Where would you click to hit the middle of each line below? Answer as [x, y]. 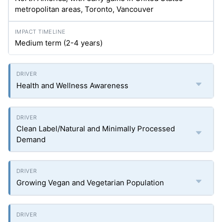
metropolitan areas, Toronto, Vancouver [84, 9]
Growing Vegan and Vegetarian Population [90, 183]
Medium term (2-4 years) [59, 43]
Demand [31, 139]
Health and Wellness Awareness [72, 85]
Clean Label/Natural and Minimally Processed [96, 129]
